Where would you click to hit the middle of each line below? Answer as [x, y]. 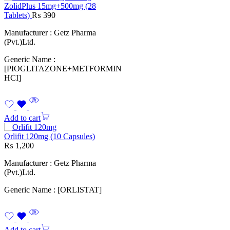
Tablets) [18, 15]
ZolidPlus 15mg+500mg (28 [50, 6]
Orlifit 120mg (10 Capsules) [50, 137]
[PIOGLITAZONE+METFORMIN [63, 69]
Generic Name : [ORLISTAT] [53, 190]
